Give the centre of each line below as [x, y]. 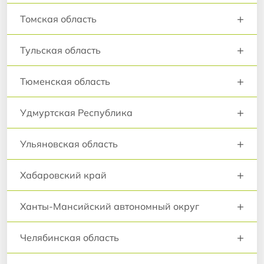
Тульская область [60, 50]
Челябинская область [70, 238]
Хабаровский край [63, 175]
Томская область [58, 19]
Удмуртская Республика [76, 113]
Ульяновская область [69, 144]
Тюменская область [65, 82]
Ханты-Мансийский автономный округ [110, 207]
